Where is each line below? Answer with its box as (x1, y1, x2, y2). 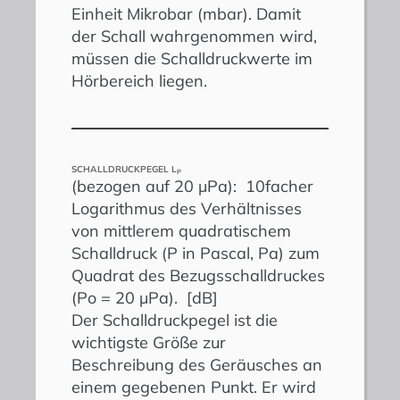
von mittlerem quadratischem (71, 221, 291, 242)
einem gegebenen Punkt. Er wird (71, 377, 316, 398)
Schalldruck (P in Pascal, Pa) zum (71, 243, 320, 264)
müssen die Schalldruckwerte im (71, 48, 312, 70)
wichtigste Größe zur (71, 332, 226, 354)
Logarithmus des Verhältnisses (71, 198, 302, 220)
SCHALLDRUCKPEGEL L (71, 163, 177, 176)
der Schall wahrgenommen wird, (71, 26, 317, 47)
